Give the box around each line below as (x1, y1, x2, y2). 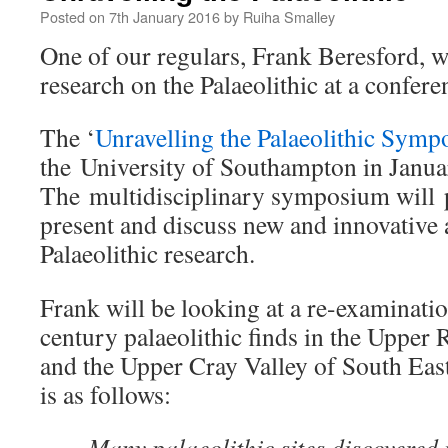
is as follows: (40, 377, 171, 411)
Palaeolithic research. (40, 236, 255, 270)
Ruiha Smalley (243, 6, 335, 27)
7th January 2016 (109, 6, 220, 27)
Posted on (40, 6, 105, 27)
